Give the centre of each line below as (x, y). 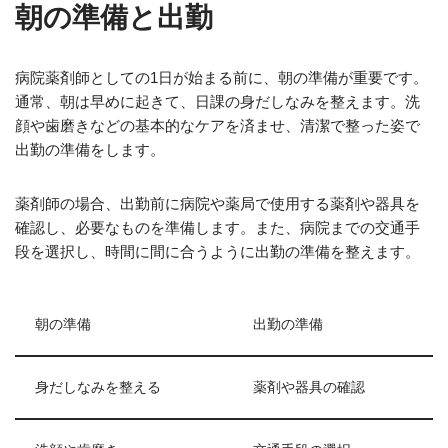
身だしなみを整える (98, 387)
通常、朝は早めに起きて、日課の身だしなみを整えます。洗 (217, 101)
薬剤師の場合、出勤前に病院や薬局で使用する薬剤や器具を (217, 203)
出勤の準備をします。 (90, 149)
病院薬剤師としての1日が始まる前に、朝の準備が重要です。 (221, 77)
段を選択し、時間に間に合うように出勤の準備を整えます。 (217, 251)
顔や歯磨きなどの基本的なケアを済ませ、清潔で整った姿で (217, 125)
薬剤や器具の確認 (309, 387)
